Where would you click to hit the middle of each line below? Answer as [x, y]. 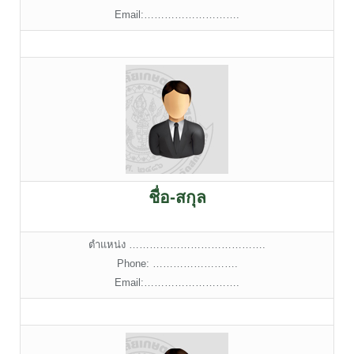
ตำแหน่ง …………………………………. [177, 245]
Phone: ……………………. [177, 264]
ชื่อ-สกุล [177, 198]
